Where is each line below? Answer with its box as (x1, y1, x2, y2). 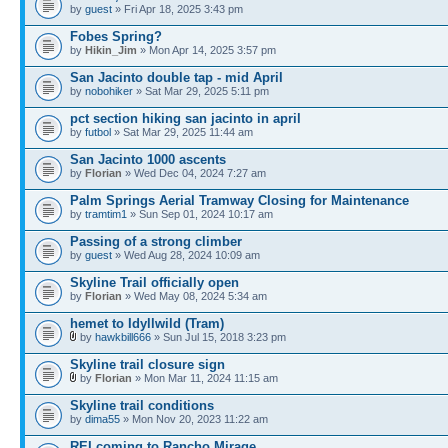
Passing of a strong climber (70, 234, 242, 249)
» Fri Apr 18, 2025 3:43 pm (112, 3, 243, 15)
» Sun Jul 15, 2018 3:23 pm (151, 331, 286, 343)
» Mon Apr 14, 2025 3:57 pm (137, 44, 276, 56)
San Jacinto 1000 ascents (70, 152, 226, 167)
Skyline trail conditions (70, 398, 214, 413)
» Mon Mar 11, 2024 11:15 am (132, 372, 278, 384)
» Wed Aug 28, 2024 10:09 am (112, 249, 260, 261)
